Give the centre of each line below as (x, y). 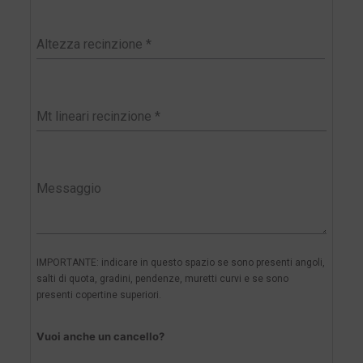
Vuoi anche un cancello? (101, 336)
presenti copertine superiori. (99, 295)
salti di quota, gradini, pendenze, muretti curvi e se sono (163, 278)
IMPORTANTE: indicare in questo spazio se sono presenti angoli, (181, 262)
